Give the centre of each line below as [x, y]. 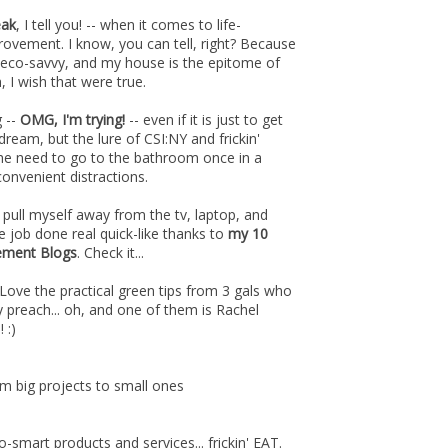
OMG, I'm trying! [72, 119]
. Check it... [110, 252]
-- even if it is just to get [204, 119]
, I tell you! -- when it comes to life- [128, 24]
